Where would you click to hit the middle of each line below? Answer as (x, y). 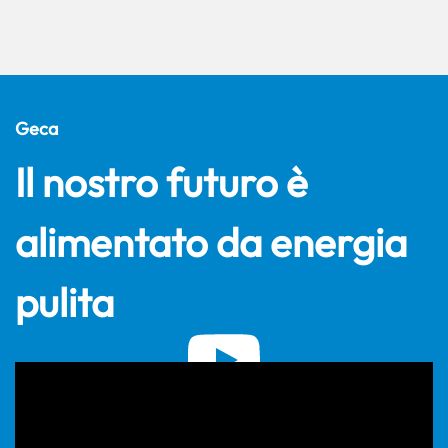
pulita (64, 301)
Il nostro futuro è (161, 181)
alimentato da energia (211, 241)
